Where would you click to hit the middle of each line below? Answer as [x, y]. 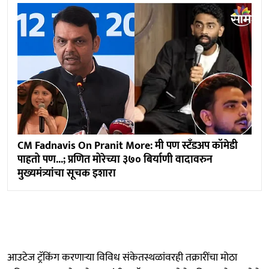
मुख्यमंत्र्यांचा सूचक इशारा [67, 173]
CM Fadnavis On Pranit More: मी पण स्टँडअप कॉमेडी [128, 146]
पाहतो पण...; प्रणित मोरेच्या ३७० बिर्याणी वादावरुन [115, 159]
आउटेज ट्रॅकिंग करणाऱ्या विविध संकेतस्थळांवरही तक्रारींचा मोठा [122, 257]
